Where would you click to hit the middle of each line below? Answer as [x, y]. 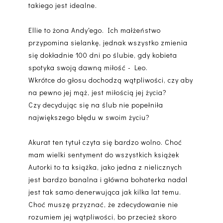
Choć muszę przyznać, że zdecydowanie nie [103, 205]
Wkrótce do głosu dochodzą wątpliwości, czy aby [111, 80]
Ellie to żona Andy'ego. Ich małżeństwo [94, 30]
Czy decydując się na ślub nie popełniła [96, 105]
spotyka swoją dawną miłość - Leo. [88, 68]
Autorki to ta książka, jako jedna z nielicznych [105, 167]
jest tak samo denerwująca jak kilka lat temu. [105, 192]
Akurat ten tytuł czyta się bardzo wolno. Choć [105, 142]
